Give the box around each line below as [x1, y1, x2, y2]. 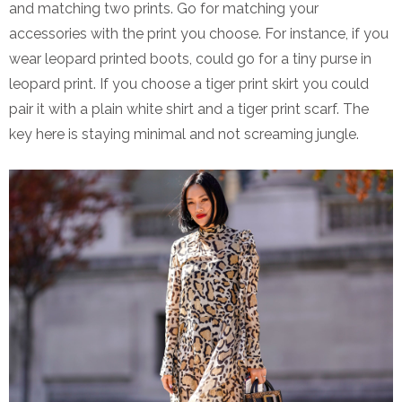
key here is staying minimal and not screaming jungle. [9, 126, 359, 143]
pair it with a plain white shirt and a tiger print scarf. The [9, 100, 369, 118]
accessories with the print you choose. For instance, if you [9, 25, 389, 42]
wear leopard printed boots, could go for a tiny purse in [9, 50, 371, 67]
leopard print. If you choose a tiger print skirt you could [9, 75, 369, 92]
